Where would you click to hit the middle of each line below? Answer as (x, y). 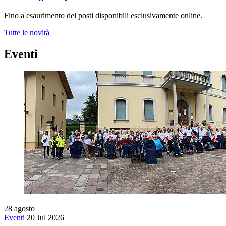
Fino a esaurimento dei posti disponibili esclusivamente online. (103, 15)
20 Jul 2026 (45, 217)
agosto (24, 208)
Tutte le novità (27, 33)
